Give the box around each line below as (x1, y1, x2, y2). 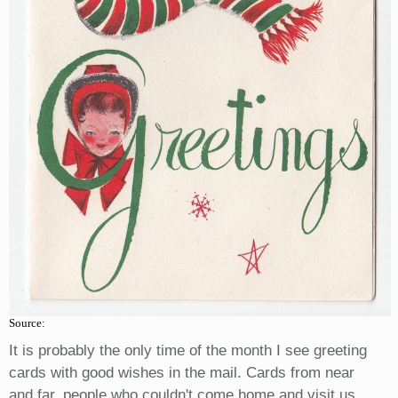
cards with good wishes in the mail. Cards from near (8, 364, 354, 382)
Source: (8, 316, 45, 330)
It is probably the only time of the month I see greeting (8, 342, 367, 360)
